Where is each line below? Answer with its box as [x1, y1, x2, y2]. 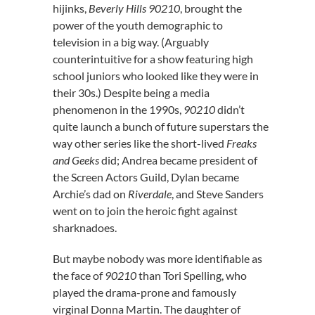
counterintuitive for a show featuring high [52, 52, 253, 65]
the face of [52, 269, 105, 282]
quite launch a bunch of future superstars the [52, 120, 269, 133]
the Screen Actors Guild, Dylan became [52, 170, 239, 184]
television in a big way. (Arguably [52, 35, 209, 49]
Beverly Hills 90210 [88, 1, 180, 15]
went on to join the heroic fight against [52, 204, 238, 217]
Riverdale [127, 187, 172, 200]
